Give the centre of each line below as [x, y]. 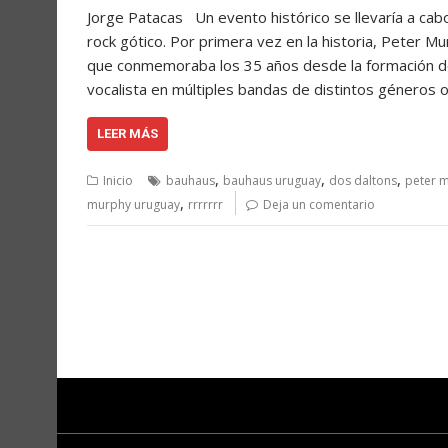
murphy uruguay [133, 205]
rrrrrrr [205, 205]
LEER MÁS [127, 134]
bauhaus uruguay [272, 181]
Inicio [118, 181]
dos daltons [363, 181]
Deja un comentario [319, 205]
